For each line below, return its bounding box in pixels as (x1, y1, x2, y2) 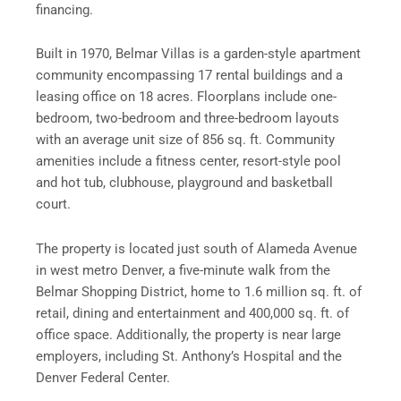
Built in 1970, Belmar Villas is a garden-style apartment (36, 46, 361, 63)
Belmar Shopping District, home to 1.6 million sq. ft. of (36, 283, 362, 300)
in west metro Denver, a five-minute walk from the (36, 261, 330, 278)
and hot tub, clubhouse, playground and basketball (36, 175, 333, 192)
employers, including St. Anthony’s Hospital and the (36, 347, 342, 364)
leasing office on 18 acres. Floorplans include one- (36, 89, 337, 106)
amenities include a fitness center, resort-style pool (36, 153, 341, 170)
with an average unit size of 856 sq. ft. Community (36, 132, 335, 149)
